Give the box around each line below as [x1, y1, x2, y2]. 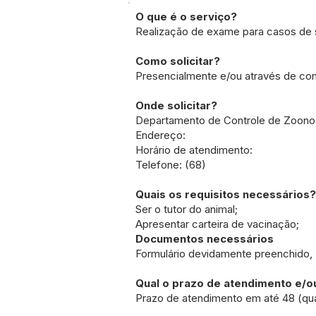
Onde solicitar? [135, 99, 217, 112]
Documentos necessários [135, 232, 274, 245]
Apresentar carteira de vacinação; [135, 217, 299, 231]
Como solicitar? [135, 54, 220, 68]
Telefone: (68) [135, 158, 209, 171]
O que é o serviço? [135, 10, 237, 23]
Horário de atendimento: [135, 143, 255, 157]
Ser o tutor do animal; [135, 202, 238, 216]
